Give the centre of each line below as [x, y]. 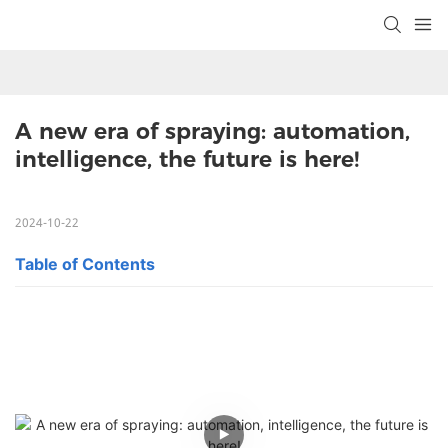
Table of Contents [85, 264]
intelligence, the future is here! [187, 160]
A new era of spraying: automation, [212, 132]
